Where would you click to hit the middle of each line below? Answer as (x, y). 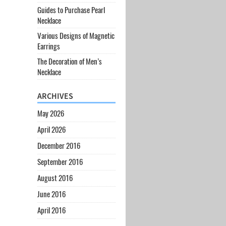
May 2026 (50, 114)
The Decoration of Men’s (69, 62)
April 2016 (51, 210)
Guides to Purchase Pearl (71, 10)
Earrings (48, 46)
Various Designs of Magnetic (76, 36)
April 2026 (51, 130)
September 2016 (60, 162)
